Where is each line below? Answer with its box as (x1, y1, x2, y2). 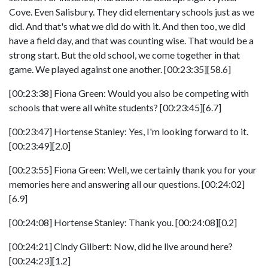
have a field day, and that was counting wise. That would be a (9, 35, 254, 46)
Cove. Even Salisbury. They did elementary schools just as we (9, 6, 254, 17)
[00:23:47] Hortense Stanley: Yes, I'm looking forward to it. (9, 126, 248, 137)
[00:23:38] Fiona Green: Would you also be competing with (9, 87, 249, 99)
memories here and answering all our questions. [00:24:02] (9, 178, 245, 190)
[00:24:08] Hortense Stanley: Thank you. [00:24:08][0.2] (9, 217, 237, 228)
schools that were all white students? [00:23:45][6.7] (9, 102, 221, 113)
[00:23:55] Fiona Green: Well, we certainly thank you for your (9, 164, 257, 175)
